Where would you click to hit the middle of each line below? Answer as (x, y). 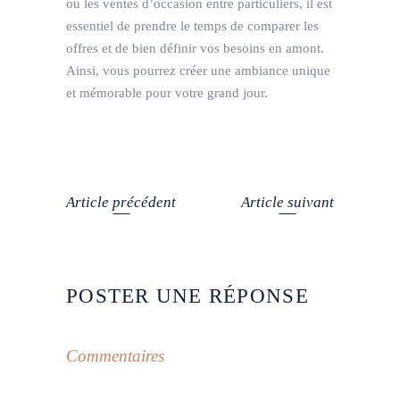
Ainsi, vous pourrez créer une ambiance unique (198, 70)
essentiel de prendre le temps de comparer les (192, 25)
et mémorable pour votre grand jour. (167, 92)
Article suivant (287, 202)
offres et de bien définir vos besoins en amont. (195, 48)
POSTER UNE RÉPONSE (187, 296)
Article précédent (121, 202)
